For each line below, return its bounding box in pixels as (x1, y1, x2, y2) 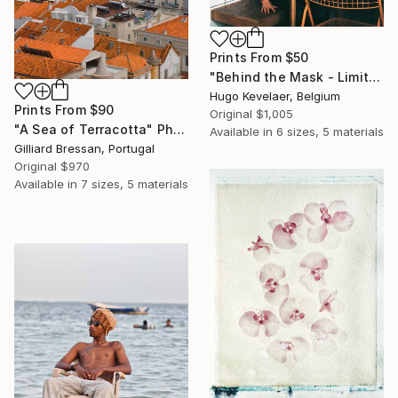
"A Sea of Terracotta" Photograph (172, 122, 185, 137)
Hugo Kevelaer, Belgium (210, 89, 340, 104)
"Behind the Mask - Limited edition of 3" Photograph (368, 69, 380, 85)
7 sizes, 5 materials (81, 177, 188, 191)
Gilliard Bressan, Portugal (14, 141, 155, 155)
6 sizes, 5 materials (276, 124, 384, 139)
